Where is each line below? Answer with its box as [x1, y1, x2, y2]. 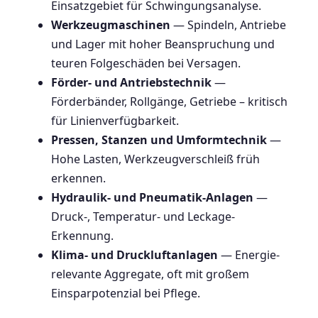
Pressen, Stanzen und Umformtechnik [51, 132, 267, 148]
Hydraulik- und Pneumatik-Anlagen [51, 190, 253, 206]
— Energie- [218, 247, 280, 263]
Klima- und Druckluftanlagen [51, 247, 218, 263]
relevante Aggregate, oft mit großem [51, 266, 249, 283]
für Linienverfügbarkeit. [51, 113, 179, 129]
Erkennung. [51, 228, 114, 244]
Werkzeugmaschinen [51, 17, 170, 33]
